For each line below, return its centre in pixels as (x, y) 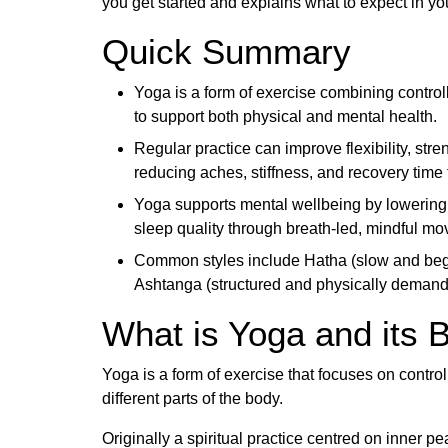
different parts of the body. (192, 398)
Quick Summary (226, 51)
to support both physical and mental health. (285, 116)
